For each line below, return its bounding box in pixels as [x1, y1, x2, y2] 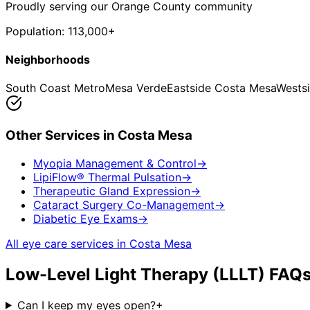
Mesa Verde [105, 81, 167, 95]
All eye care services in [6, 236, 129, 250]
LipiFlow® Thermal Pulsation [33, 170, 181, 184]
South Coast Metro [6, 81, 105, 95]
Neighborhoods [6, 53, 90, 67]
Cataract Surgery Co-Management [33, 197, 215, 212]
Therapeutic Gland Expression [33, 183, 190, 198]
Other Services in [6, 127, 118, 144]
